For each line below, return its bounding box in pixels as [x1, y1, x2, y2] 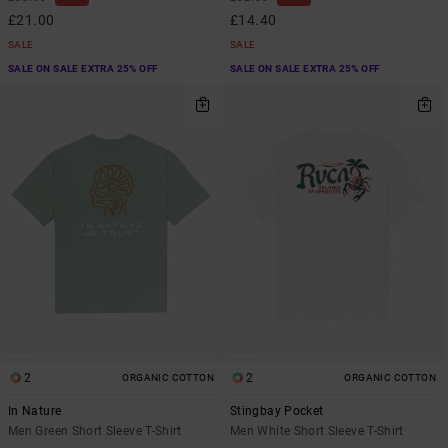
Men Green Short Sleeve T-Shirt [8, 424, 182, 439]
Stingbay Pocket [230, 404, 324, 419]
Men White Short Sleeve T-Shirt [230, 424, 404, 439]
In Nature [8, 404, 62, 419]
